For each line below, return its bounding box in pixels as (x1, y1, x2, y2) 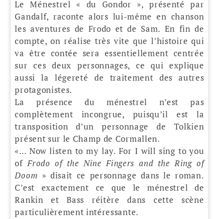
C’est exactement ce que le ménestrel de (15, 181, 204, 193)
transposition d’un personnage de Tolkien (15, 120, 204, 132)
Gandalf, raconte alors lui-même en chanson (15, 10, 204, 22)
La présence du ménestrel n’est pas (15, 96, 204, 108)
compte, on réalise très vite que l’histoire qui (15, 35, 204, 46)
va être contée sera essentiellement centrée (15, 47, 204, 59)
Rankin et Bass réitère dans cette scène (15, 194, 204, 205)
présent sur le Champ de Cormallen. (15, 132, 160, 144)
